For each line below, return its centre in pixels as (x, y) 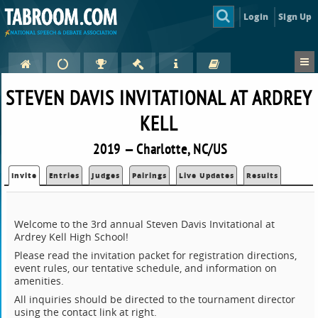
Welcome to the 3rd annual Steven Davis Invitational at (145, 224)
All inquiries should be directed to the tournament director (155, 300)
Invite (24, 176)
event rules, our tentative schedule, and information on (146, 268)
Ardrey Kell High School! (72, 237)
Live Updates (207, 176)
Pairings (150, 176)
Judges (106, 176)
